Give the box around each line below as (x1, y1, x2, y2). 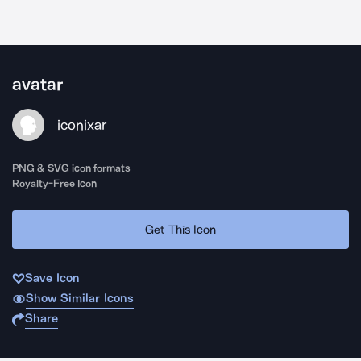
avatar (12, 74, 63, 95)
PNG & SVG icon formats (12, 162, 131, 174)
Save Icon (25, 271, 80, 285)
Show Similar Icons (25, 291, 134, 305)
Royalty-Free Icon (12, 177, 98, 189)
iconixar (57, 116, 106, 134)
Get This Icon (145, 222, 216, 237)
